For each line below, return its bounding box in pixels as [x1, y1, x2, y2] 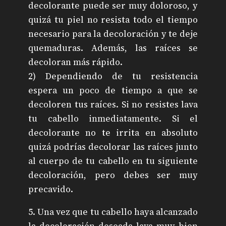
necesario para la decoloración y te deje [28, 27, 198, 40]
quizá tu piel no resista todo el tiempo [28, 13, 198, 26]
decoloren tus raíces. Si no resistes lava [28, 98, 198, 110]
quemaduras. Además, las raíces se [28, 41, 198, 54]
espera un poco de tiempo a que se [28, 84, 198, 96]
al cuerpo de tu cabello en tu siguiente [28, 154, 198, 167]
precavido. [28, 183, 73, 195]
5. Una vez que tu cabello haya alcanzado [28, 206, 198, 218]
